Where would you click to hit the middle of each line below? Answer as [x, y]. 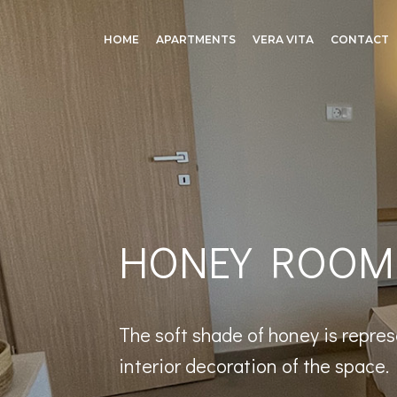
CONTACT [360, 40]
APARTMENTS [196, 40]
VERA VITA [283, 40]
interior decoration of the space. [254, 366]
